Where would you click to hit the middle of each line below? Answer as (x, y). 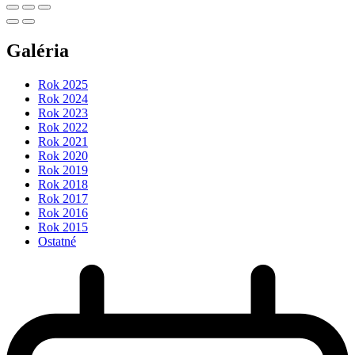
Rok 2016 (63, 213)
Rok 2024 (63, 99)
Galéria (38, 51)
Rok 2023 (63, 113)
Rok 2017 (63, 199)
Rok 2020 (63, 156)
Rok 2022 (63, 128)
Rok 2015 (63, 227)
